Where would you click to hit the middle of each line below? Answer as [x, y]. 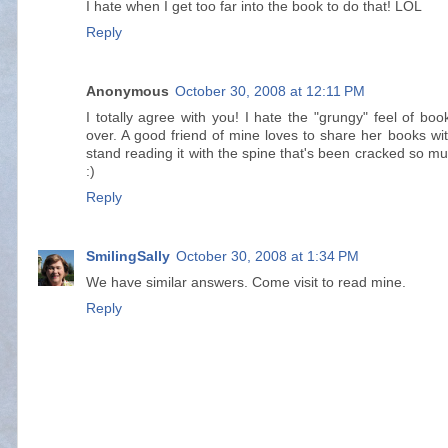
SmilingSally [128, 256]
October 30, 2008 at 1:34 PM [267, 256]
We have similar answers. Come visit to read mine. [246, 282]
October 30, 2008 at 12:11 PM [270, 91]
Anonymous [127, 91]
